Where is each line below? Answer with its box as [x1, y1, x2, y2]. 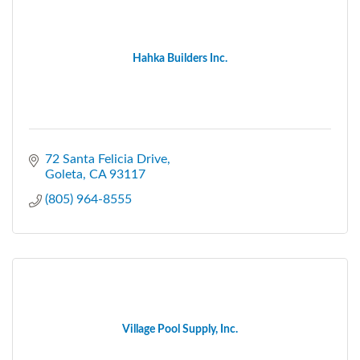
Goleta [45, 167, 83, 181]
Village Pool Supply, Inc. [122, 323, 238, 335]
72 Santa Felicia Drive [45, 152, 167, 166]
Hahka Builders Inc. [133, 52, 227, 64]
